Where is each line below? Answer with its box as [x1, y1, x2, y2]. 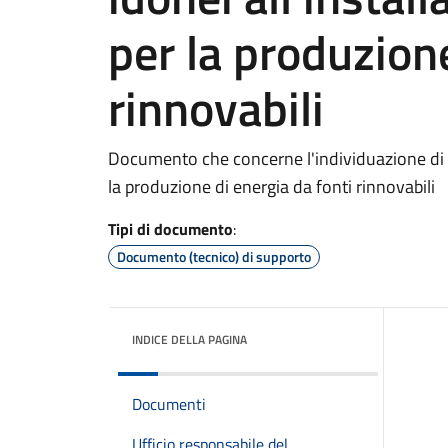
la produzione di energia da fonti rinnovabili [108, 173, 435, 200]
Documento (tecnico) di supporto [117, 246, 311, 267]
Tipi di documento [108, 217, 233, 241]
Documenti [132, 392, 206, 416]
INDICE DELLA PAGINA [132, 330, 247, 349]
